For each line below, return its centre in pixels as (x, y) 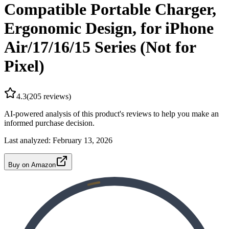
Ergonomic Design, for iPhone (109, 28)
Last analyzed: (28, 140)
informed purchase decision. (49, 123)
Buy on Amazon (32, 165)
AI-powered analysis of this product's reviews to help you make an (111, 113)
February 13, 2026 (83, 140)
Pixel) (24, 66)
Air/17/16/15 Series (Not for (100, 47)
